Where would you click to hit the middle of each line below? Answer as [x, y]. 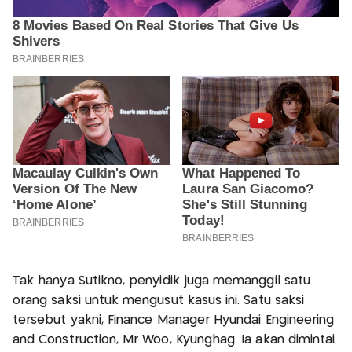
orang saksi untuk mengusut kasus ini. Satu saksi [159, 301]
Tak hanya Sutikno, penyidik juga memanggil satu [162, 281]
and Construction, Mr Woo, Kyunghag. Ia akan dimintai [174, 340]
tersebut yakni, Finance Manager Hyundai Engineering [174, 321]
